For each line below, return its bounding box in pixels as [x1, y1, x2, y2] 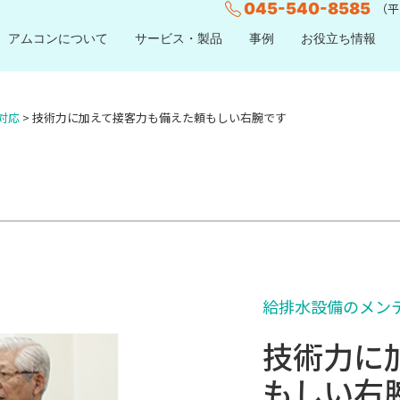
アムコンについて [8, 29, 108, 46]
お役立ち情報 [301, 29, 376, 46]
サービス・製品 [135, 29, 222, 46]
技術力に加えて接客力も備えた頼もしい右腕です [32, 109, 287, 126]
